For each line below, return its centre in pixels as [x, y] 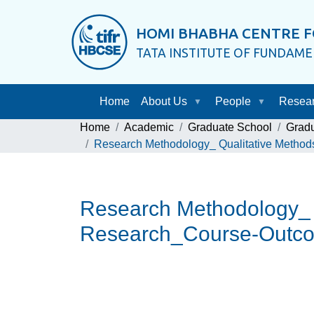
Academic [149, 127]
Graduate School [230, 127]
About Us [164, 101]
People [233, 101]
